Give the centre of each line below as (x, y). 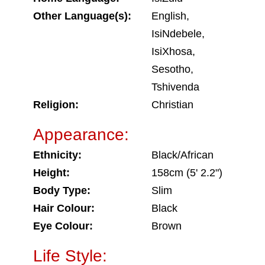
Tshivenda (175, 87)
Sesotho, (172, 69)
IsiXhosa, (173, 51)
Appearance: (81, 135)
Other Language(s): (82, 16)
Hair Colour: (64, 208)
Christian (172, 105)
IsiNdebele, (178, 34)
